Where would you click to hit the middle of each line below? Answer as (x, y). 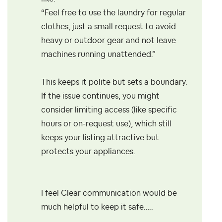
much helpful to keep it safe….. (97, 207)
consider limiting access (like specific (109, 110)
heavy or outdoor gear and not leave (109, 41)
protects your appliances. (88, 152)
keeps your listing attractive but (100, 138)
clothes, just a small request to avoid (109, 27)
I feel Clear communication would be (109, 194)
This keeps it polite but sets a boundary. (114, 83)
